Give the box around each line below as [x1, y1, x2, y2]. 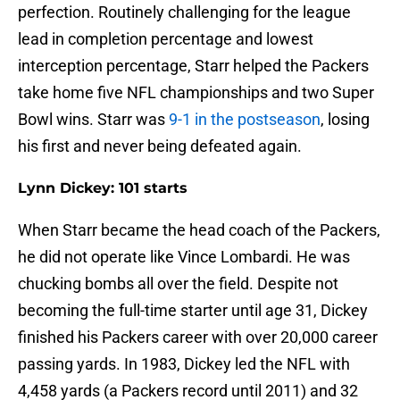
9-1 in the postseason [165, 110, 321, 129]
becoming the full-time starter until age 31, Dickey [18, 301, 368, 321]
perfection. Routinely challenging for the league [18, 3, 351, 22]
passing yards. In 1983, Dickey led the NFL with [18, 354, 350, 374]
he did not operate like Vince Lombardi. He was [18, 247, 350, 267]
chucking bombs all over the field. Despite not [18, 274, 338, 294]
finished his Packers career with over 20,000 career [18, 328, 378, 347]
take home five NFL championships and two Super [18, 83, 374, 103]
